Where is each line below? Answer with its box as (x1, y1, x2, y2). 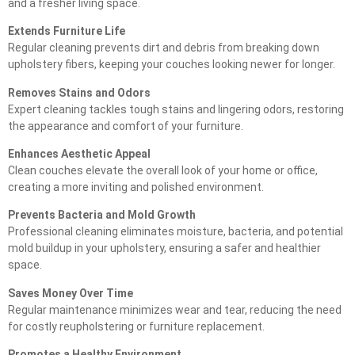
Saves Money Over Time (8, 286, 133, 300)
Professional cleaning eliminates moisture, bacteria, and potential (8, 225, 343, 239)
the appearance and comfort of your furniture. (8, 119, 243, 132)
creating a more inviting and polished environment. (8, 181, 264, 194)
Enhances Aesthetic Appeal (8, 147, 151, 161)
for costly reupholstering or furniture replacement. (8, 319, 265, 333)
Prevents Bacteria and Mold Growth (8, 208, 196, 222)
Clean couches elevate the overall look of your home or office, (8, 164, 318, 177)
